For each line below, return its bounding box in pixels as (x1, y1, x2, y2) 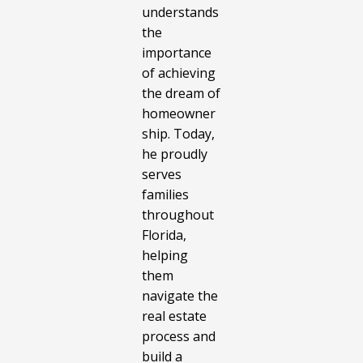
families (142, 186, 189, 204)
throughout (142, 206, 214, 224)
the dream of (142, 84, 220, 103)
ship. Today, (142, 125, 215, 143)
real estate (142, 307, 207, 326)
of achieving (142, 64, 216, 83)
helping (142, 246, 188, 265)
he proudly (142, 145, 207, 164)
